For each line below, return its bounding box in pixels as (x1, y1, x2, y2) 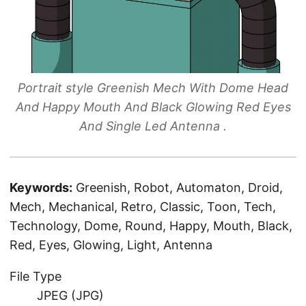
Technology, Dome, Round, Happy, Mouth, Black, (10, 218, 292, 233)
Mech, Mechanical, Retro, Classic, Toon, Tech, (10, 199, 276, 214)
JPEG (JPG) (37, 288, 104, 303)
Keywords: (10, 180, 72, 195)
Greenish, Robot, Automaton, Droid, (76, 180, 283, 195)
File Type (10, 268, 61, 283)
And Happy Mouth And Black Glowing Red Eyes (15, 99, 291, 114)
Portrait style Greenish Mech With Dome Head (18, 80, 288, 95)
